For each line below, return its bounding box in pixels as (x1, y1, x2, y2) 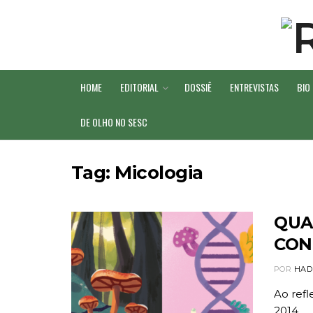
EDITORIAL (120, 80, 159, 94)
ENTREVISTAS (230, 80, 279, 94)
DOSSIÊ (184, 80, 212, 94)
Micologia (115, 161, 203, 184)
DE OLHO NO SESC (80, 115, 147, 129)
